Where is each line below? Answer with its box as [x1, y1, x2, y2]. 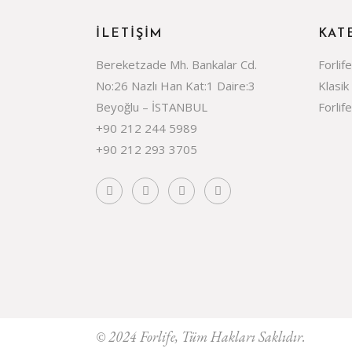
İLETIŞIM [96, 27, 163, 40]
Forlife [140, 328, 175, 346]
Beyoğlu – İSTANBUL [96, 99, 207, 115]
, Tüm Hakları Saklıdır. [175, 328, 306, 346]
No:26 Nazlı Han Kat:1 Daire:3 [96, 78, 255, 93]
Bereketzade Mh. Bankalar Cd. [96, 57, 257, 72]
